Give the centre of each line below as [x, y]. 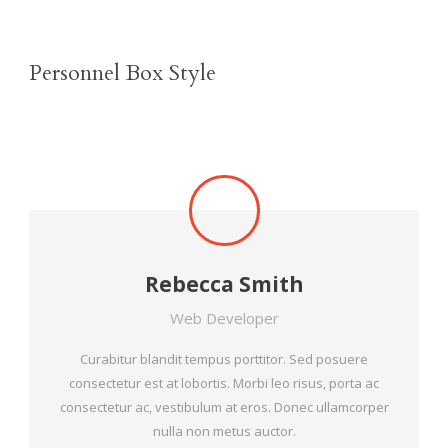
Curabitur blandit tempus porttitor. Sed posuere [224, 358]
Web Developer [224, 317]
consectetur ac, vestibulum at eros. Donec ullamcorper [224, 406]
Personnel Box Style [122, 72]
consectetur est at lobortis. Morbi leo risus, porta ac [224, 382]
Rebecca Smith [224, 283]
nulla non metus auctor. [224, 430]
